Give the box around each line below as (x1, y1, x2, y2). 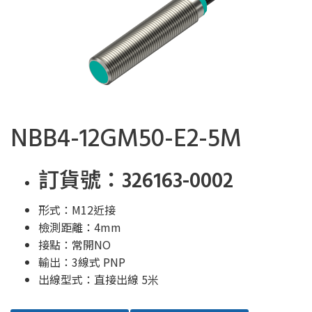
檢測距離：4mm (38, 219, 121, 235)
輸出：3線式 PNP (38, 253, 125, 270)
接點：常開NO (38, 236, 111, 253)
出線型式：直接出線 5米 (38, 271, 159, 288)
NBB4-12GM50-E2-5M (10, 120, 242, 160)
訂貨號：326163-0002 (38, 165, 233, 198)
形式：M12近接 (38, 201, 116, 218)
